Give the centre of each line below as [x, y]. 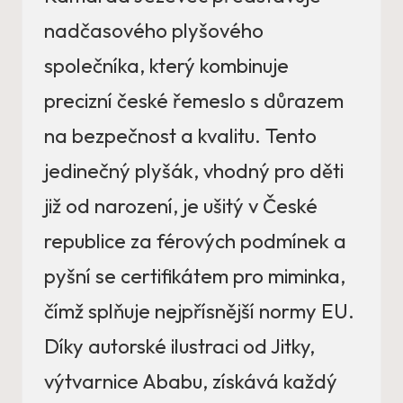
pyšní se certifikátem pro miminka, [195, 277]
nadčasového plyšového [154, 31]
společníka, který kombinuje [166, 66]
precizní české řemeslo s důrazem [194, 101]
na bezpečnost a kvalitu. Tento [180, 136]
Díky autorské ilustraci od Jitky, [179, 347]
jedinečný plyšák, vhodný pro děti [194, 171]
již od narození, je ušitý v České [181, 206]
